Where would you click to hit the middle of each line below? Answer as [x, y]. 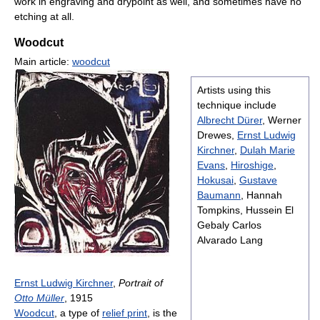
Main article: [43, 62]
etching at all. [44, 17]
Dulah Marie [267, 150]
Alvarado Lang [230, 240]
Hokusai [215, 180]
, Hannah [261, 195]
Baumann [219, 195]
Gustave [258, 180]
